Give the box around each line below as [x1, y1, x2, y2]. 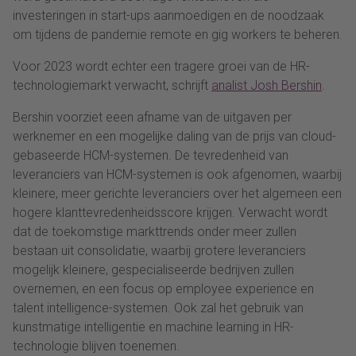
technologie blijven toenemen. [13, 339, 180, 354]
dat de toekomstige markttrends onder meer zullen [13, 224, 296, 240]
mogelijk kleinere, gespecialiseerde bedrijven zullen [13, 262, 294, 278]
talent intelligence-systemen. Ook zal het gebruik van [13, 300, 304, 316]
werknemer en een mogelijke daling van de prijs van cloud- [13, 129, 336, 145]
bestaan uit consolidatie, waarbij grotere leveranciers [13, 243, 306, 259]
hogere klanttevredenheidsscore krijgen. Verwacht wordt [13, 205, 327, 221]
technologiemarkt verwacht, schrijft [13, 78, 211, 94]
